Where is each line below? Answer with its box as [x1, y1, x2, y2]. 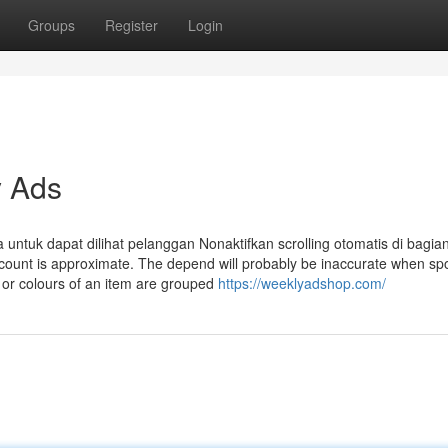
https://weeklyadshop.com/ [218, 273, 386, 293]
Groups [28, 15, 75, 35]
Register [105, 15, 158, 35]
